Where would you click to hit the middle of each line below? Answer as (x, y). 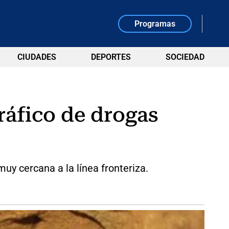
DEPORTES (111, 57)
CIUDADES (37, 57)
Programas (155, 24)
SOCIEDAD (185, 57)
